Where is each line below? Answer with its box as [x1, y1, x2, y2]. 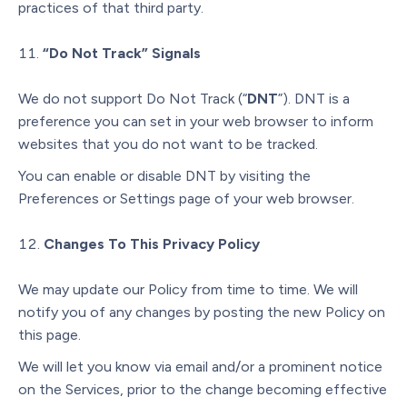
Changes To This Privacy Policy [44, 234, 260, 253]
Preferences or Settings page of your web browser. [18, 189, 354, 207]
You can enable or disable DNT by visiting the [18, 166, 311, 184]
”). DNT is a [278, 89, 350, 107]
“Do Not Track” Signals [43, 44, 201, 62]
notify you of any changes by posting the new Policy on [18, 303, 385, 321]
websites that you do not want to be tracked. [18, 134, 318, 153]
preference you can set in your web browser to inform [18, 112, 373, 130]
